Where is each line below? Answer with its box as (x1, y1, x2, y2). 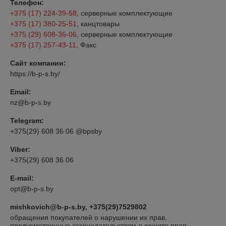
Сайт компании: (10, 59, 66, 67)
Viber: (10, 145, 30, 153)
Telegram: (10, 117, 44, 125)
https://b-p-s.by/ (10, 70, 60, 78)
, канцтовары (77, 20, 120, 28)
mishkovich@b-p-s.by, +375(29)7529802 (10, 203, 147, 211)
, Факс (76, 41, 96, 49)
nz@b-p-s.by (10, 98, 51, 106)
